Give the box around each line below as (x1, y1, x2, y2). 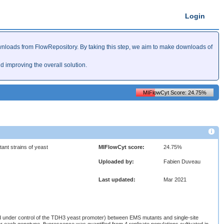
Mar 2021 (163, 176, 187, 182)
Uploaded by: (98, 158, 134, 164)
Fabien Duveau (163, 158, 201, 164)
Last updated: (98, 176, 136, 182)
